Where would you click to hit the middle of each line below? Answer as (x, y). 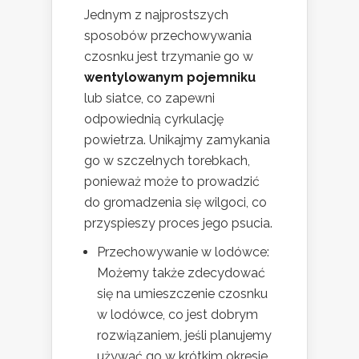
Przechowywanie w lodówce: (183, 252)
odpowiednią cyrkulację (154, 119)
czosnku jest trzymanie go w (169, 57)
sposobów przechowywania (168, 36)
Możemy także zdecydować (181, 273)
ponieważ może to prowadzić (172, 182)
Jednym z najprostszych (156, 15)
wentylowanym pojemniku (170, 78)
